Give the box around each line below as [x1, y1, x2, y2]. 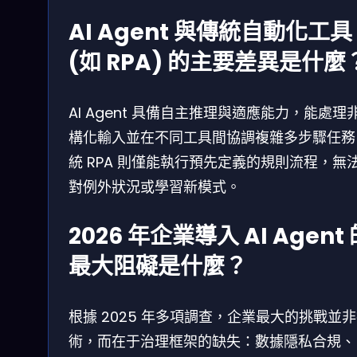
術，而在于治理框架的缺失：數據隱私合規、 [69, 331, 355, 352]
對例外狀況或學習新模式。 [69, 177, 241, 198]
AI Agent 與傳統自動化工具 [69, 17, 352, 49]
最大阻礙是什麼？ [69, 251, 247, 283]
